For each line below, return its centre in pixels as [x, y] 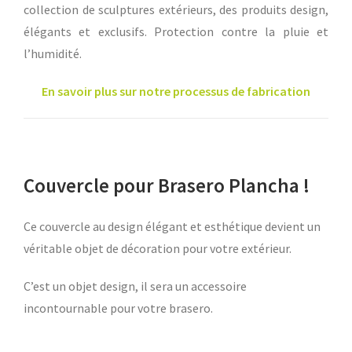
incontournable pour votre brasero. [118, 308]
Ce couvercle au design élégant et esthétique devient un [172, 227]
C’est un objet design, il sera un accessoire [135, 286]
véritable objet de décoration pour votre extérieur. [159, 249]
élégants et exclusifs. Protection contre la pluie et [176, 32]
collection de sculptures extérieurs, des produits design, [176, 10]
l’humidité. [53, 54]
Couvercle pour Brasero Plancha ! [167, 186]
